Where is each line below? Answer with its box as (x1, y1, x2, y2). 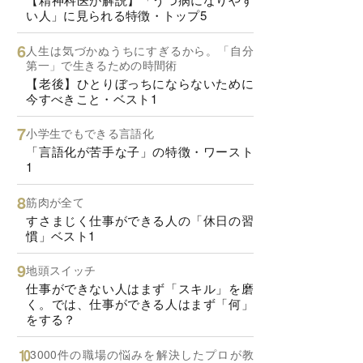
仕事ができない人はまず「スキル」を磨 (26, 280, 254, 297)
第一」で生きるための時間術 (26, 56, 177, 73)
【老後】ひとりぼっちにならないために (26, 74, 254, 92)
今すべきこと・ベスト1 (26, 89, 157, 107)
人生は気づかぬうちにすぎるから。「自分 (26, 41, 254, 58)
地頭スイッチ (26, 262, 96, 279)
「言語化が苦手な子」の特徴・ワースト (26, 143, 254, 160)
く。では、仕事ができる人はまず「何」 (26, 295, 254, 313)
